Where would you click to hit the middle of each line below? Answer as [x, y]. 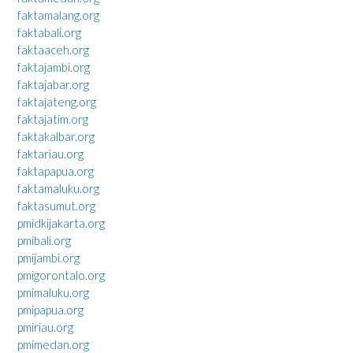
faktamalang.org [58, 15]
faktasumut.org [56, 206]
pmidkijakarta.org [61, 223]
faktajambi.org [54, 67]
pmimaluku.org [53, 292]
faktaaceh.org [53, 50]
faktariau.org [50, 154]
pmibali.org [44, 240]
